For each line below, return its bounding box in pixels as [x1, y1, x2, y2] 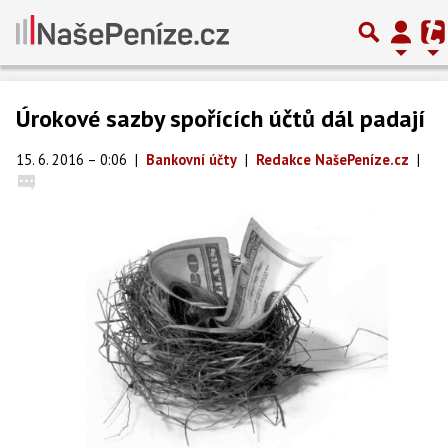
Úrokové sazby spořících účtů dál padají [16, 103, 425, 134]
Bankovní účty [146, 150, 237, 169]
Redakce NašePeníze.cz [256, 150, 409, 169]
